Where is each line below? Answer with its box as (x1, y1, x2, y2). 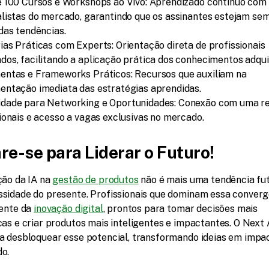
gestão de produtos (52, 174, 139, 186)
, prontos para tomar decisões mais (103, 203, 258, 214)
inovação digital (34, 203, 103, 214)
